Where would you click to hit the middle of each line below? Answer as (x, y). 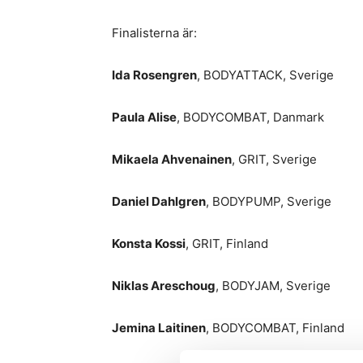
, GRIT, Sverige (274, 159)
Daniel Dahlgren (159, 201)
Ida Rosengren (154, 75)
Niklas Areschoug (164, 286)
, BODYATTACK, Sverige (265, 75)
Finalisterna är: (154, 33)
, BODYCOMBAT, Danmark (250, 117)
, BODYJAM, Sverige (273, 286)
